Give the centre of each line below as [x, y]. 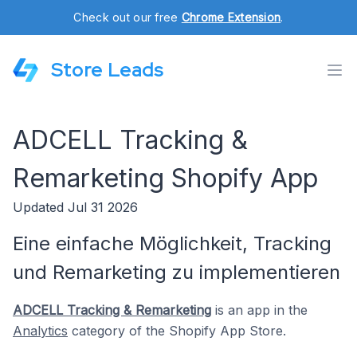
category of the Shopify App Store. [177, 331]
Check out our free [127, 17]
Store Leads [107, 70]
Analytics [40, 331]
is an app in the [259, 310]
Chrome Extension [231, 17]
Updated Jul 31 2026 [75, 207]
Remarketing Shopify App [165, 178]
